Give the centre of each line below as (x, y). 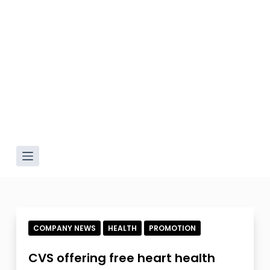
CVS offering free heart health (121, 258)
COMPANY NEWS (64, 228)
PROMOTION (172, 228)
